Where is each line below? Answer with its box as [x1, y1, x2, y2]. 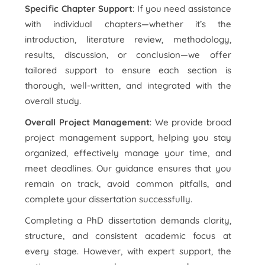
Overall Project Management [25, 117, 150, 128]
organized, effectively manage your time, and [25, 147, 231, 159]
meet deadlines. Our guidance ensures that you [25, 163, 231, 174]
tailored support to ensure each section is [25, 64, 231, 76]
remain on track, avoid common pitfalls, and [25, 178, 231, 189]
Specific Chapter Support [25, 3, 133, 14]
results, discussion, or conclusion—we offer [25, 49, 231, 60]
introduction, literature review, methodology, [25, 34, 231, 45]
